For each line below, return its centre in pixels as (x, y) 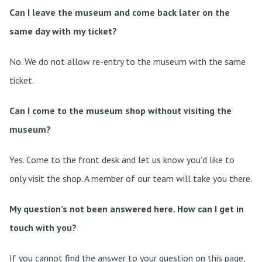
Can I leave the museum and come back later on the (120, 12)
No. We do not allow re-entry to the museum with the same (127, 61)
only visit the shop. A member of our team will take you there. (131, 178)
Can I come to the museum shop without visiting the (120, 111)
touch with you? (43, 227)
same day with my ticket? (63, 31)
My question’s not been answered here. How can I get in (127, 209)
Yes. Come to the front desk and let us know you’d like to (122, 160)
